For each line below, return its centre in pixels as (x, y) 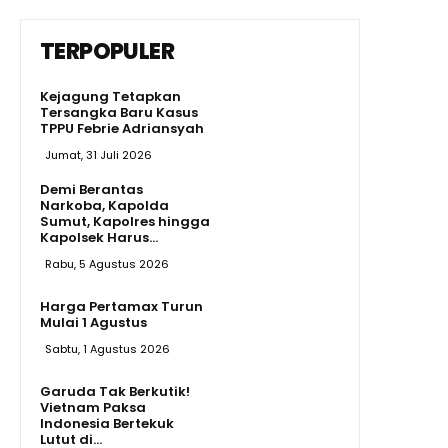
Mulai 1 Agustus (93, 322)
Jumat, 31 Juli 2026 (98, 154)
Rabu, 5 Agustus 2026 (107, 263)
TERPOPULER (107, 51)
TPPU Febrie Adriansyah (122, 128)
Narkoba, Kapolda (104, 205)
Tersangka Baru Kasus (119, 112)
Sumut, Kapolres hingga (125, 221)
